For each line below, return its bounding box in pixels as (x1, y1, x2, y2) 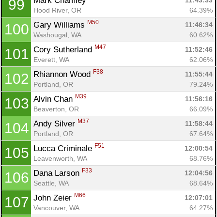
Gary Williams (33, 20, 87, 30)
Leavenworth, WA (33, 154, 87, 162)
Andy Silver (33, 119, 77, 128)
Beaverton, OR (33, 105, 79, 113)
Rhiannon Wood (33, 69, 93, 79)
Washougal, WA (33, 31, 81, 39)
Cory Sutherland (33, 45, 94, 54)
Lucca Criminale (33, 143, 94, 153)
